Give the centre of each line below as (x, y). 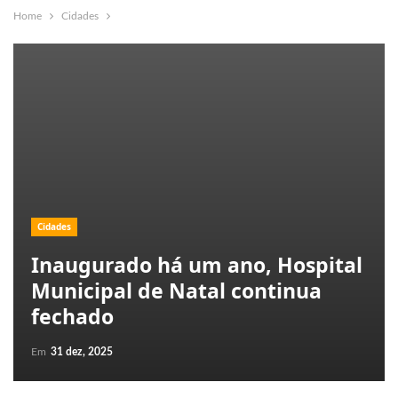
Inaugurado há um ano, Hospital (197, 265)
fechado (72, 316)
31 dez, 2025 (82, 352)
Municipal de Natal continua (176, 291)
